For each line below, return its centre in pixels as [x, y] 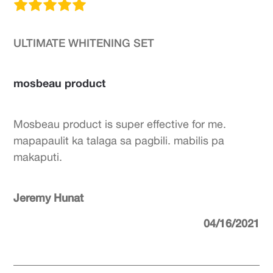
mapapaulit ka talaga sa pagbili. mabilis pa [119, 140]
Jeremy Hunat [49, 197]
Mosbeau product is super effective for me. [120, 124]
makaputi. [38, 157]
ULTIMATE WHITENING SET [84, 43]
